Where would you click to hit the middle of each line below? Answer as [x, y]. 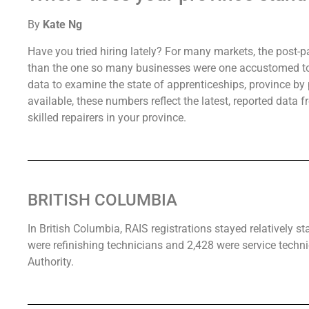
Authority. [51, 262]
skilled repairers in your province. [107, 117]
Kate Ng [62, 25]
